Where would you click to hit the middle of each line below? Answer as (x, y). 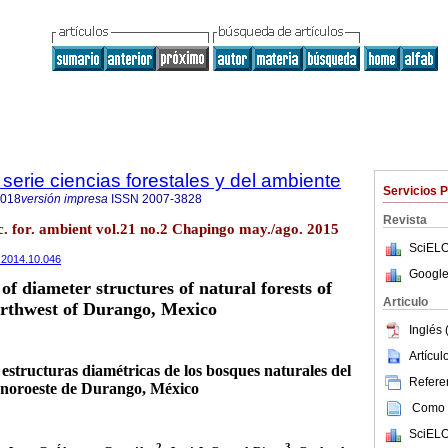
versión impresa (64, 199)
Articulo (405, 302)
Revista (405, 220)
